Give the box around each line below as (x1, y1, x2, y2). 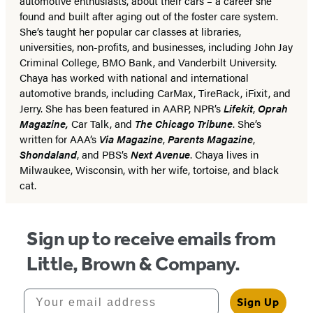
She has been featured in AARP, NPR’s (45, 101, 224, 115)
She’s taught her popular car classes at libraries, (20, 24, 241, 38)
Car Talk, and (68, 116, 135, 131)
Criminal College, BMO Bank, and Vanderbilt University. (20, 54, 277, 69)
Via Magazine (99, 131, 163, 146)
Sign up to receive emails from (27, 227, 276, 250)
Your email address (23, 288, 150, 300)
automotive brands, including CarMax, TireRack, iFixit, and (20, 85, 291, 100)
